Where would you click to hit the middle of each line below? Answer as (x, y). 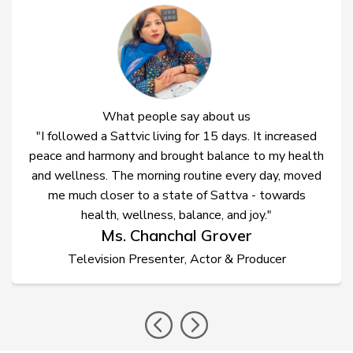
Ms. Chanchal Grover (176, 235)
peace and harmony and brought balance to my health (176, 156)
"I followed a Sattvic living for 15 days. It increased (176, 136)
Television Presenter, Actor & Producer (176, 259)
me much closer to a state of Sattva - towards (176, 195)
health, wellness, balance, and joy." (176, 215)
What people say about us (176, 116)
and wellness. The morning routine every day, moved (176, 175)
